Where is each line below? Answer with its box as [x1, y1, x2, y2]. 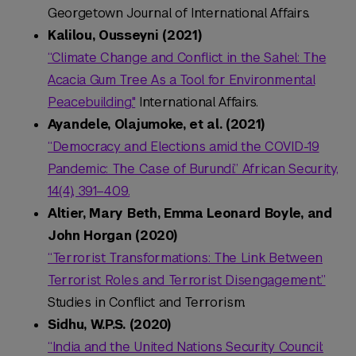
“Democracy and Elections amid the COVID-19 [48, 138, 319, 156]
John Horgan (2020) [48, 227, 177, 245]
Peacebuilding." [48, 94, 136, 111]
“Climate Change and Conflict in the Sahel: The [48, 49, 327, 67]
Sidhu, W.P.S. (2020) [48, 316, 171, 334]
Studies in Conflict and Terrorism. [48, 294, 246, 311]
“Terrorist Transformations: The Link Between [48, 250, 323, 267]
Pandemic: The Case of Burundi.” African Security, [48, 161, 339, 178]
